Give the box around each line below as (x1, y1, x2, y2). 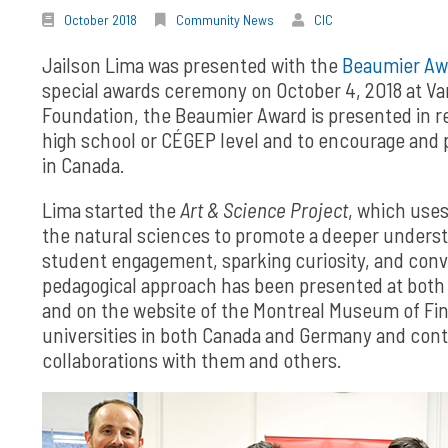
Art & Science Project (180, 197, 348, 222)
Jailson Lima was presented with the (42, 52, 342, 77)
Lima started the (42, 197, 180, 222)
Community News (176, 11, 274, 28)
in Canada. (42, 152, 124, 177)
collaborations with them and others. (42, 347, 341, 372)
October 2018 (64, 11, 137, 28)
